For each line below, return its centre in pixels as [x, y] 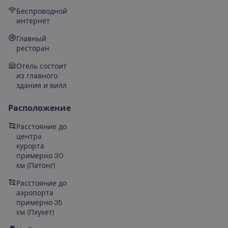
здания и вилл [41, 86]
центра [29, 137]
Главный [31, 39]
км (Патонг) [36, 166]
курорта [30, 146]
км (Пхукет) [35, 212]
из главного [37, 76]
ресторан [33, 49]
